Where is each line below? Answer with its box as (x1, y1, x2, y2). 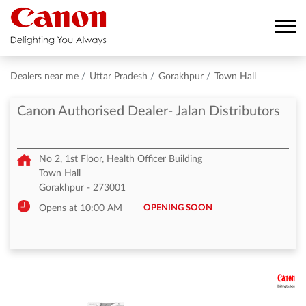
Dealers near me (10, 72, 79, 81)
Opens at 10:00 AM (39, 204, 122, 213)
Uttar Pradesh (89, 72, 148, 81)
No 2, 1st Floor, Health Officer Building (39, 154, 202, 164)
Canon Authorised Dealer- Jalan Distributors (17, 105, 280, 118)
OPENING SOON (143, 203, 212, 212)
